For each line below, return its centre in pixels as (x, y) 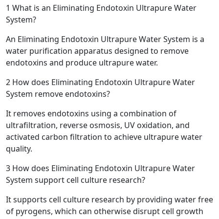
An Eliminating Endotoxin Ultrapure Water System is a (105, 39)
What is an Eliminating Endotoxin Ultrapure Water (103, 8)
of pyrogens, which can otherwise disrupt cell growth (105, 211)
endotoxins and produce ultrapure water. (82, 63)
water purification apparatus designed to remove (97, 51)
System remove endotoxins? (58, 94)
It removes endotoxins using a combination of (91, 114)
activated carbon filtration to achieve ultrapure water (104, 137)
